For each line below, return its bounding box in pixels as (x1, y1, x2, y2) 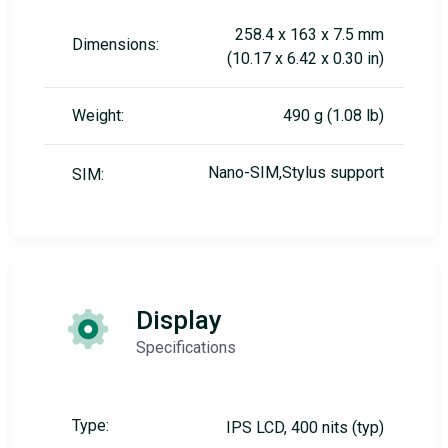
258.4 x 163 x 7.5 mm (235, 24, 384, 44)
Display (136, 304, 222, 335)
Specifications (136, 337, 236, 357)
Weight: (72, 105, 124, 125)
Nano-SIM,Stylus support (208, 162, 384, 182)
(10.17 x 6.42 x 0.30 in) (227, 48, 384, 68)
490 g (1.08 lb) (283, 105, 384, 125)
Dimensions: (72, 34, 159, 54)
